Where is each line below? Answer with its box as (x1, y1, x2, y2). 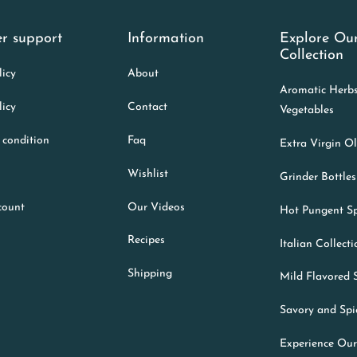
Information (127, 30, 204, 46)
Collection (280, 47, 344, 63)
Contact (127, 101, 167, 114)
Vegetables (280, 104, 335, 117)
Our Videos (127, 201, 185, 214)
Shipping (127, 268, 172, 280)
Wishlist (127, 167, 168, 180)
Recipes (127, 234, 165, 247)
